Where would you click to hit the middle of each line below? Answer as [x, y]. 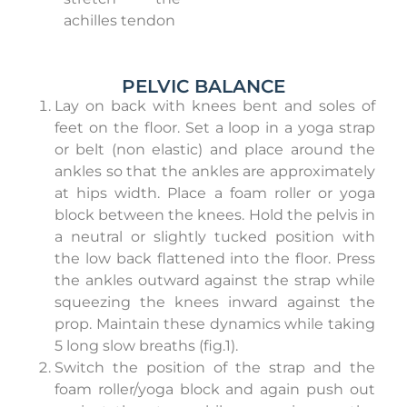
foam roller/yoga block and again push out [215, 390]
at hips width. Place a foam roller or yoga [215, 194]
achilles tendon [119, 21]
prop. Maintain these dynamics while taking [215, 324]
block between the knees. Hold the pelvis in [215, 215]
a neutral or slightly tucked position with [215, 237]
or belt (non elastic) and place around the [215, 150]
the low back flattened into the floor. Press [215, 259]
